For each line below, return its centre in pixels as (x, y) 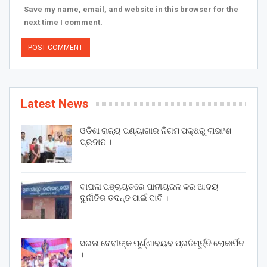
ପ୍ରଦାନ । (96, 142)
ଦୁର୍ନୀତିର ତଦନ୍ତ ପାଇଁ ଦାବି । (124, 198)
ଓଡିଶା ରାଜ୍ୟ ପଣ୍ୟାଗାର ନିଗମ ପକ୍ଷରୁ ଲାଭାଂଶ (156, 130)
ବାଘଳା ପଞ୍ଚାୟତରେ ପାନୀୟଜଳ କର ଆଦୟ (149, 187)
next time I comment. (63, 22)
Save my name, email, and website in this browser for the (131, 9)
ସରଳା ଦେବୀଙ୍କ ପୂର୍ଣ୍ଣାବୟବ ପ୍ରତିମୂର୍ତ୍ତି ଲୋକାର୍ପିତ (162, 243)
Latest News (55, 103)
